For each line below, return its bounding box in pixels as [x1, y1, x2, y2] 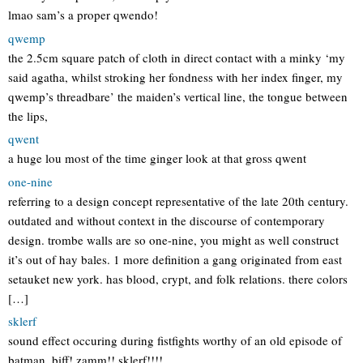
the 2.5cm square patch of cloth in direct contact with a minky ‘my [8, 49, 345, 66]
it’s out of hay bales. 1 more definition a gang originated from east [8, 250, 342, 267]
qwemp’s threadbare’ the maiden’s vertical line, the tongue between [8, 88, 348, 105]
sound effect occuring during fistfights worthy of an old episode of [8, 332, 342, 348]
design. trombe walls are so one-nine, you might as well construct [8, 231, 339, 248]
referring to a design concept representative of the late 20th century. [8, 192, 348, 209]
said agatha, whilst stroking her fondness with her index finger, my [8, 68, 343, 85]
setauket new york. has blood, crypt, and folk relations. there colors [8, 270, 348, 287]
